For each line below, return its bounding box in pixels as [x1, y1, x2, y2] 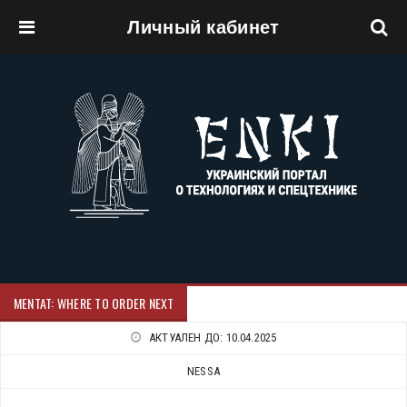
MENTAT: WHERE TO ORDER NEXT [14, 293, 174, 313]
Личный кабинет [127, 17, 280, 37]
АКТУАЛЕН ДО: [148, 331, 226, 344]
